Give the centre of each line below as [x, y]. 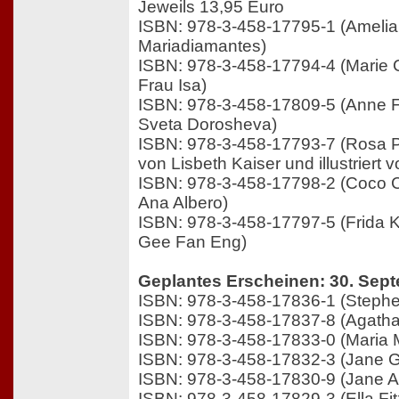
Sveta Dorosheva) [208, 125]
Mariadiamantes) [202, 46]
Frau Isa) [172, 85]
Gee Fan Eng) [192, 242]
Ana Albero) [183, 203]
